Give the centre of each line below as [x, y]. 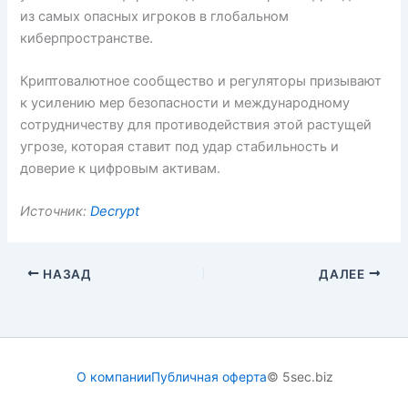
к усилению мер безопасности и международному [185, 103]
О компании [114, 377]
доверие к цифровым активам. [121, 168]
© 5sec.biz [300, 377]
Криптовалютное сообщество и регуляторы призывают [201, 81]
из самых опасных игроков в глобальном [155, 16]
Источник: [56, 212]
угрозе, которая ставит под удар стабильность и [180, 147]
